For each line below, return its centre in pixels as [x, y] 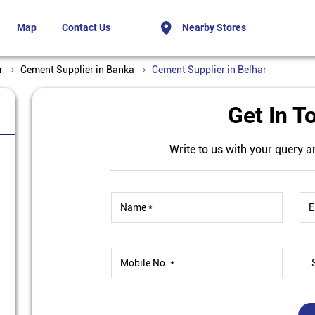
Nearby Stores [214, 27]
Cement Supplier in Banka [77, 70]
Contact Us [86, 27]
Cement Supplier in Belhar [209, 70]
